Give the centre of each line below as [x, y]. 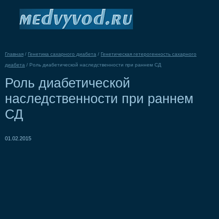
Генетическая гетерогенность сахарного [149, 54]
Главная [14, 54]
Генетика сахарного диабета [62, 54]
